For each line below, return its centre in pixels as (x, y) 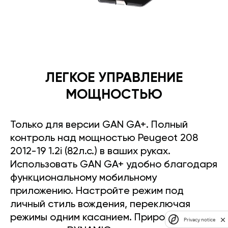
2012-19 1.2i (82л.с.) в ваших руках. (90, 152)
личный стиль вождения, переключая (100, 205)
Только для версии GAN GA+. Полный (99, 125)
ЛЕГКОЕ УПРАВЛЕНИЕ (114, 78)
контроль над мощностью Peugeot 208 (104, 139)
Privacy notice (199, 219)
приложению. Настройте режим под (97, 192)
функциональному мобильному (83, 178)
